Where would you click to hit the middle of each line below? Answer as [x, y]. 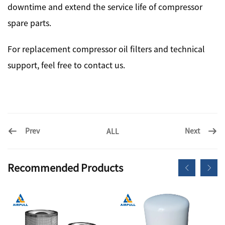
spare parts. [29, 22]
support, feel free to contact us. [66, 65]
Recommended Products [65, 167]
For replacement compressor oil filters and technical [106, 48]
